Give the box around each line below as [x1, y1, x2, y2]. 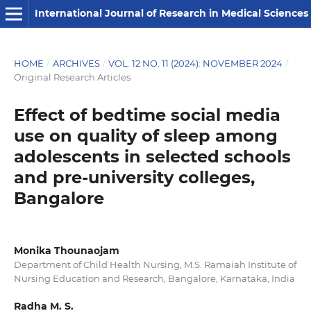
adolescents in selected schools [13, 146, 291, 167]
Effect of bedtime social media [13, 104, 280, 125]
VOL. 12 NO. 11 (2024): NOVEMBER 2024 [108, 57, 283, 69]
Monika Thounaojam [13, 244, 119, 257]
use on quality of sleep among [13, 125, 278, 146]
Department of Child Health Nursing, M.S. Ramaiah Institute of [13, 258, 296, 270]
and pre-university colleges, [13, 167, 255, 187]
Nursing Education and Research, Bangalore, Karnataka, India [13, 272, 295, 284]
